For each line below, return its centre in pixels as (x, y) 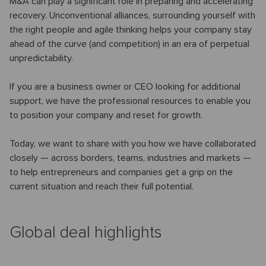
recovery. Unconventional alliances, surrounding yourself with (132, 15)
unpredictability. (41, 58)
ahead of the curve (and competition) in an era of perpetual (129, 44)
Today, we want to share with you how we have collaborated (133, 143)
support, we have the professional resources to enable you (130, 101)
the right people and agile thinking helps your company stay (131, 29)
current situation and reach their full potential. (102, 186)
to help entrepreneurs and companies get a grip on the (121, 172)
